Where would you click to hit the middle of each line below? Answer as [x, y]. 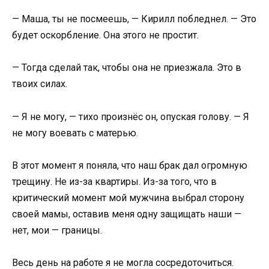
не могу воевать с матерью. [75, 133]
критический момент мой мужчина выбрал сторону [128, 198]
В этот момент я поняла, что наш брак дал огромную [130, 165]
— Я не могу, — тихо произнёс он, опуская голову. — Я [131, 116]
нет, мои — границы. [57, 230]
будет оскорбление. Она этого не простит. [105, 35]
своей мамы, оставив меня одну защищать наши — [127, 214]
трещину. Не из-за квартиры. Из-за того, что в [114, 181]
